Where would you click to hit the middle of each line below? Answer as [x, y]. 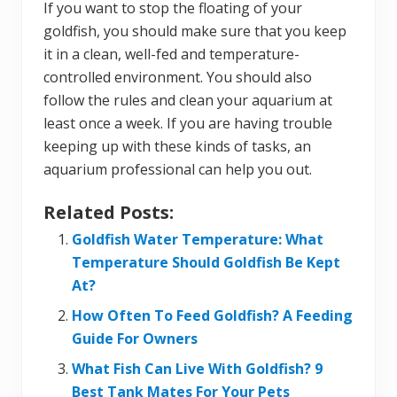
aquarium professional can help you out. [178, 170]
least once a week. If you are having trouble [188, 124]
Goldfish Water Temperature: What [198, 240]
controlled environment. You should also [178, 78]
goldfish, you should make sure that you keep [195, 31]
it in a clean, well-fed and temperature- [171, 54]
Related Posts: [109, 213]
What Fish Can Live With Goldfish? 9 [197, 369]
